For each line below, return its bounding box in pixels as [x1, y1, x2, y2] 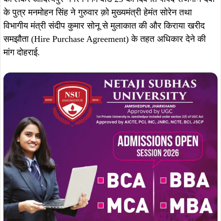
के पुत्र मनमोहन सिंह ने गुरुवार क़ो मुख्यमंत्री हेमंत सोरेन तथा [3, 7, 192, 18]
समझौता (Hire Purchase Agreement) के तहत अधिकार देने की [3, 34, 206, 44]
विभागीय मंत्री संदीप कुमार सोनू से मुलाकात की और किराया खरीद [3, 21, 205, 31]
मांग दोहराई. [3, 47, 40, 58]
